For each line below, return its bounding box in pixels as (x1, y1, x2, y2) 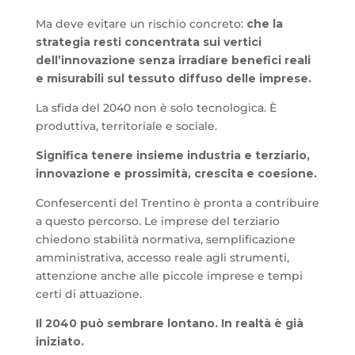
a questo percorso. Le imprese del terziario (35, 214, 280, 229)
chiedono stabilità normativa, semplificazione (35, 232, 296, 247)
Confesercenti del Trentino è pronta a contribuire (35, 196, 319, 211)
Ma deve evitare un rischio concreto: (35, 17, 246, 32)
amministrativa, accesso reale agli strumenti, (35, 250, 289, 265)
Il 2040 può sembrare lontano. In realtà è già (35, 316, 303, 331)
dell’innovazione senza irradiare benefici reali (35, 53, 311, 68)
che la (246, 17, 283, 32)
